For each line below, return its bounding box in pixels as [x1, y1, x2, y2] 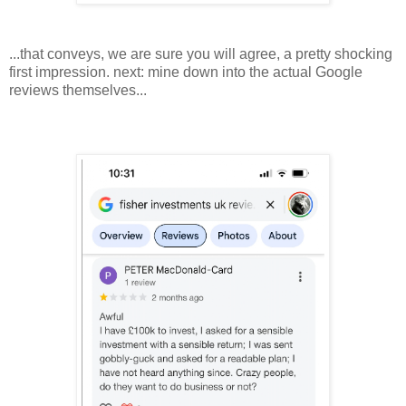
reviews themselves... [9, 82, 147, 99]
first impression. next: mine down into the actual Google [9, 64, 362, 81]
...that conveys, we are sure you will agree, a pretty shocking [9, 46, 392, 63]
